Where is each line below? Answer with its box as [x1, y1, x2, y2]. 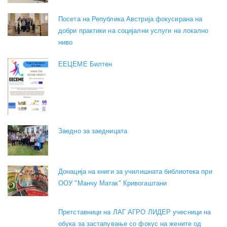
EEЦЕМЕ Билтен [58, 60, 112, 68]
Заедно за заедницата [58, 127, 127, 135]
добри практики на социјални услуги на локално [58, 26, 209, 34]
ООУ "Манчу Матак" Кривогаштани [58, 179, 167, 187]
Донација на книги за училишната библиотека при [58, 168, 212, 176]
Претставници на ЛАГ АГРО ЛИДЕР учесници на [58, 208, 211, 216]
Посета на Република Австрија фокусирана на [58, 15, 203, 23]
